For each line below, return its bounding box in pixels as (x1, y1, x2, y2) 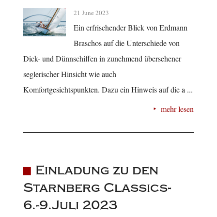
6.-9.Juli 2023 (23, 197, 117, 213)
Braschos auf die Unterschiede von (74, 37, 180, 48)
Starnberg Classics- (23, 180, 171, 195)
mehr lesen (161, 103, 194, 114)
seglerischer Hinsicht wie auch (23, 68, 116, 79)
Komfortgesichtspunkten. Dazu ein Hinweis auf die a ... (23, 84, 193, 94)
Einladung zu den (35, 162, 158, 178)
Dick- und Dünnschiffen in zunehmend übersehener (23, 53, 181, 63)
